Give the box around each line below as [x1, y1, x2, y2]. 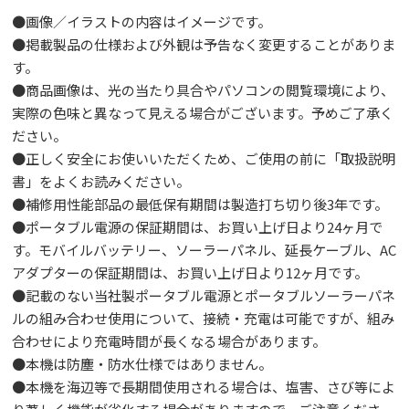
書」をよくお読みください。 [12, 172, 191, 192]
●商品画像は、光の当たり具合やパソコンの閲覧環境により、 [12, 80, 395, 100]
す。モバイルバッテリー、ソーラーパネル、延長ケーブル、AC [12, 240, 397, 260]
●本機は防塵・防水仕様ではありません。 [12, 354, 273, 374]
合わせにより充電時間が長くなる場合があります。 [12, 331, 327, 351]
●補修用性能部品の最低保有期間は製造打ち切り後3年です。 [12, 194, 389, 215]
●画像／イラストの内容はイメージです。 [12, 12, 272, 32]
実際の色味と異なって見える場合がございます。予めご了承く [12, 103, 394, 123]
